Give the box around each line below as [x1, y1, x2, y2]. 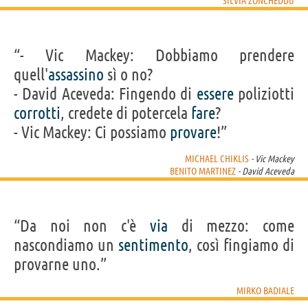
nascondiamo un [14, 235, 118, 254]
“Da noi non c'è [14, 216, 150, 235]
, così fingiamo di [188, 235, 294, 254]
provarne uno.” [14, 254, 107, 274]
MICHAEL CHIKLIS [185, 153, 249, 164]
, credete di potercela [60, 103, 191, 122]
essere [196, 84, 234, 103]
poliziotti [233, 84, 295, 103]
